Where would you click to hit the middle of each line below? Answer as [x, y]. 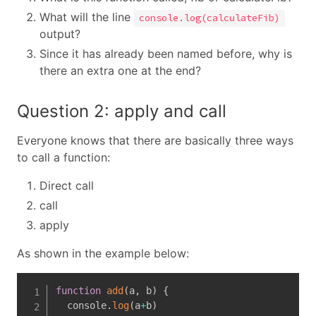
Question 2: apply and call [122, 111]
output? [60, 34]
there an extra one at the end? [120, 71]
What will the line [87, 17]
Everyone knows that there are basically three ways [155, 141]
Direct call [67, 186]
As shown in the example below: [103, 254]
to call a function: [63, 158]
